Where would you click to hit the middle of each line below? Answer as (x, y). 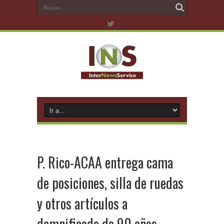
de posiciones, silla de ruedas (110, 183)
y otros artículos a (82, 203)
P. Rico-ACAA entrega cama (105, 162)
